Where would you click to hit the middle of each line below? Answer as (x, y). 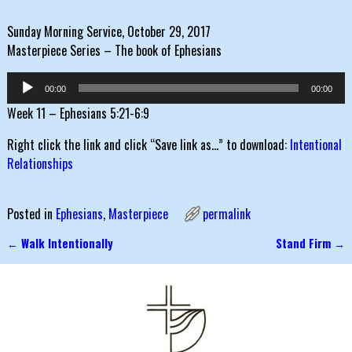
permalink (226, 214)
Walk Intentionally (65, 244)
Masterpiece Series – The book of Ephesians (114, 51)
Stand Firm (305, 244)
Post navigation (63, 259)
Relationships (40, 164)
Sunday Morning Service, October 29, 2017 (108, 32)
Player (21, 100)
